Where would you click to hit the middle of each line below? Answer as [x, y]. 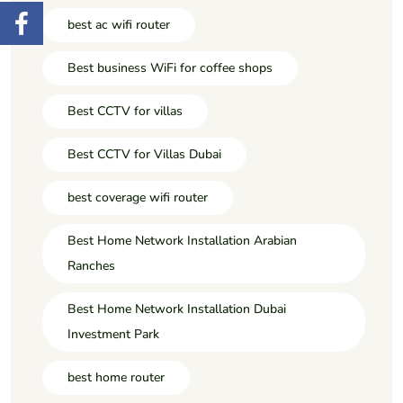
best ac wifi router [119, 24]
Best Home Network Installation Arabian [182, 240]
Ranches [91, 265]
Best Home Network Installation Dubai [177, 309]
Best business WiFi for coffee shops [170, 67]
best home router [116, 377]
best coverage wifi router [138, 197]
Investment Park [113, 334]
